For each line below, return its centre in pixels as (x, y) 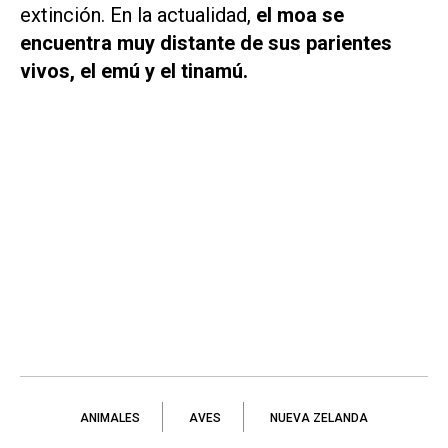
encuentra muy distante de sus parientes (206, 43)
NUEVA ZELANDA (319, 418)
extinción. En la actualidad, (138, 15)
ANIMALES (110, 418)
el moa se (300, 15)
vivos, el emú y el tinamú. (134, 71)
